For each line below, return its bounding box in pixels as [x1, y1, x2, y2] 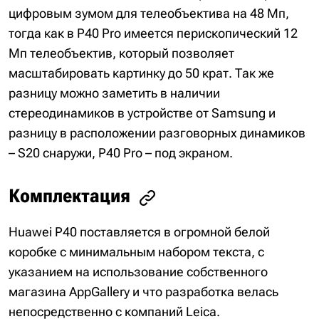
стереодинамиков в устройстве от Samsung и [9, 105, 276, 121]
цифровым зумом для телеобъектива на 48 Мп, [9, 6, 289, 21]
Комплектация [9, 185, 130, 207]
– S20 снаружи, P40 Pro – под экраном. [9, 145, 233, 161]
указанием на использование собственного [9, 263, 268, 279]
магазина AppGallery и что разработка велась [9, 283, 278, 299]
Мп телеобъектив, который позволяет [9, 46, 234, 61]
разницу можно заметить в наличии [9, 85, 220, 101]
